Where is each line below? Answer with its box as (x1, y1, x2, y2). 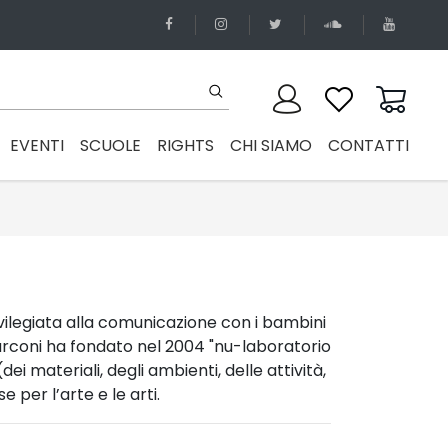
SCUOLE (80, 133, 141, 157)
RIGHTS (157, 133, 214, 157)
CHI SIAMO (230, 133, 312, 157)
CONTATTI (328, 133, 409, 157)
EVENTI (10, 133, 64, 157)
